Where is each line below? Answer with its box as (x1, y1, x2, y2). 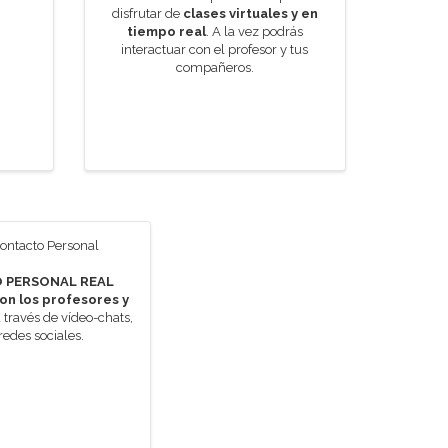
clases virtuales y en (182, 6, 318, 21)
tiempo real (126, 24, 206, 39)
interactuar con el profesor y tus (121, 42, 309, 57)
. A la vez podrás (205, 24, 303, 39)
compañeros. (175, 60, 254, 75)
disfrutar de (111, 6, 183, 21)
